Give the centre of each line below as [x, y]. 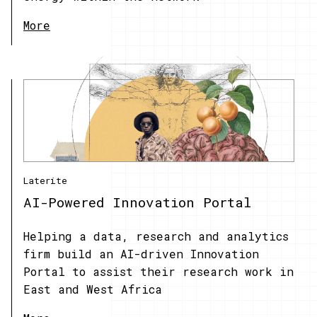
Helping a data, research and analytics [156, 236]
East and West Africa [93, 289]
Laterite [45, 180]
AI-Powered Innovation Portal [137, 202]
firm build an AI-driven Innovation [141, 253]
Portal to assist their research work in [158, 271]
